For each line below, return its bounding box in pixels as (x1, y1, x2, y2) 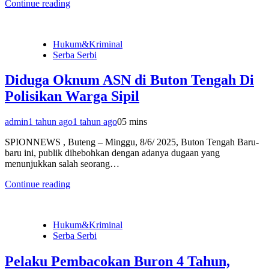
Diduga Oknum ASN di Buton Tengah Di (5, 72, 254, 88)
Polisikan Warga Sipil (5, 88, 139, 104)
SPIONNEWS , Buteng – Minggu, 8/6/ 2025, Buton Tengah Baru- (5, 137, 259, 148)
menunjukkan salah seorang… (5, 159, 119, 169)
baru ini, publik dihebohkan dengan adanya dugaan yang (5, 148, 220, 159)
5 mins (122, 116, 147, 127)
